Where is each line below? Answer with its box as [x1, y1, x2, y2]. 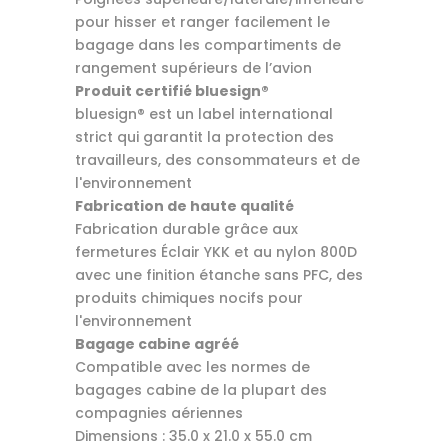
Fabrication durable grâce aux [74, 218, 298, 239]
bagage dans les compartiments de [74, 34, 341, 55]
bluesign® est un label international [74, 103, 333, 124]
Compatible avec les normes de [74, 356, 310, 377]
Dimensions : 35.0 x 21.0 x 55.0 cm [74, 425, 312, 446]
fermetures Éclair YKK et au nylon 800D [74, 241, 357, 262]
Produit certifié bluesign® [74, 80, 269, 101]
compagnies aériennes [74, 402, 243, 423]
